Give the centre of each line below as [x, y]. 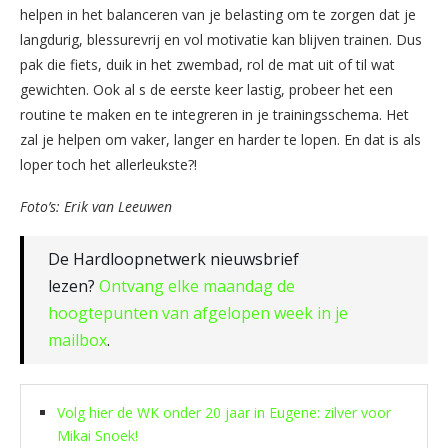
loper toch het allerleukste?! [108, 164]
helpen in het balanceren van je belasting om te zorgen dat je [218, 14]
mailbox [77, 339]
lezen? [73, 285]
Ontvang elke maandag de [197, 285]
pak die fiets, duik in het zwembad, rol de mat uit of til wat [207, 64]
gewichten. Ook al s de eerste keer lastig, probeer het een [206, 89]
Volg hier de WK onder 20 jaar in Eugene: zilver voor [224, 412]
